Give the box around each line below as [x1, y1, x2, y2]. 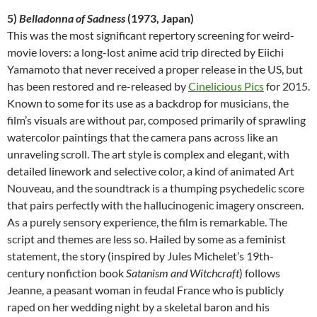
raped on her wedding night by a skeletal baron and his [7, 299, 270, 313]
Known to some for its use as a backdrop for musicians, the [7, 96, 289, 110]
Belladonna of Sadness [19, 11, 125, 25]
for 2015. [264, 79, 310, 93]
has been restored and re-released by [7, 79, 188, 93]
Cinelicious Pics [188, 79, 264, 93]
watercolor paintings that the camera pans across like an [7, 129, 278, 144]
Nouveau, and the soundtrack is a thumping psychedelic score [7, 180, 304, 195]
